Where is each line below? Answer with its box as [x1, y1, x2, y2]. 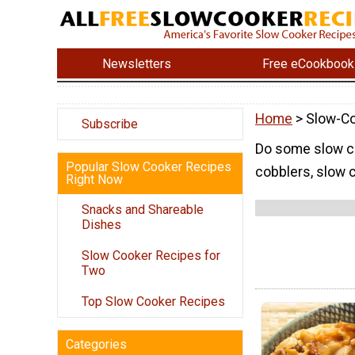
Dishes [82, 217, 121, 233]
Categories [66, 337, 127, 353]
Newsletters [102, 55, 172, 71]
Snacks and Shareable [82, 202, 204, 218]
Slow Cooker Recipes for [82, 248, 220, 264]
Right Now [66, 172, 123, 188]
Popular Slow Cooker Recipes [66, 159, 231, 175]
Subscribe [82, 116, 138, 132]
